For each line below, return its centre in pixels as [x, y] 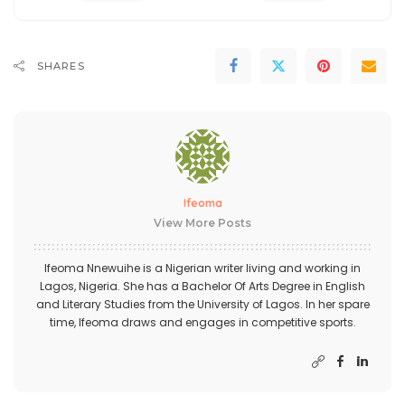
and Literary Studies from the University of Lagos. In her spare [202, 305]
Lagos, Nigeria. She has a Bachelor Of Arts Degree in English [202, 287]
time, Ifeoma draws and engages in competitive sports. [202, 323]
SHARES [61, 66]
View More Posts [202, 223]
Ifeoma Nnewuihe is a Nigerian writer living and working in [202, 268]
